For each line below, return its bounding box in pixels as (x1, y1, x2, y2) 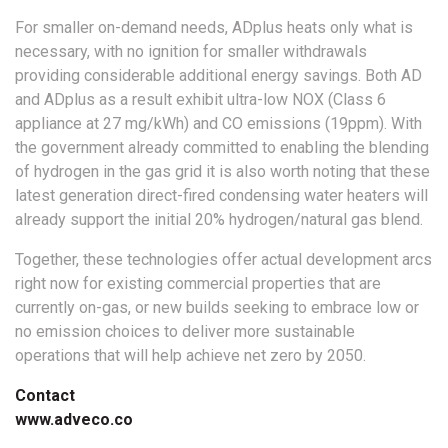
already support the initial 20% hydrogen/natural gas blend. (15, 210, 423, 230)
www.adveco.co (15, 410, 133, 430)
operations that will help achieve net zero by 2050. (15, 346, 366, 366)
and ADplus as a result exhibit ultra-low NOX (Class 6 (15, 90, 386, 110)
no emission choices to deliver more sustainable (15, 322, 355, 342)
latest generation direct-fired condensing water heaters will (15, 186, 428, 206)
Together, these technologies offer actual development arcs (15, 250, 432, 270)
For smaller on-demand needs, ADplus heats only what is (15, 18, 413, 38)
